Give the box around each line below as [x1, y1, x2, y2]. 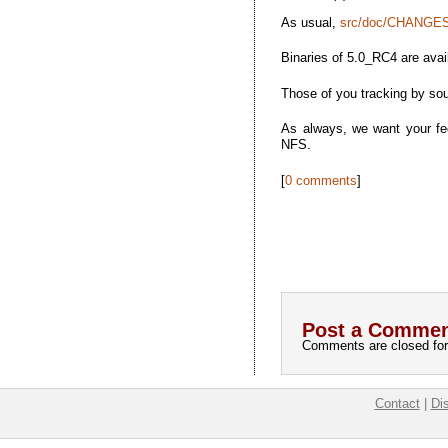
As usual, [281, 14, 341, 30]
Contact [374, 396, 420, 412]
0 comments [285, 172, 358, 188]
